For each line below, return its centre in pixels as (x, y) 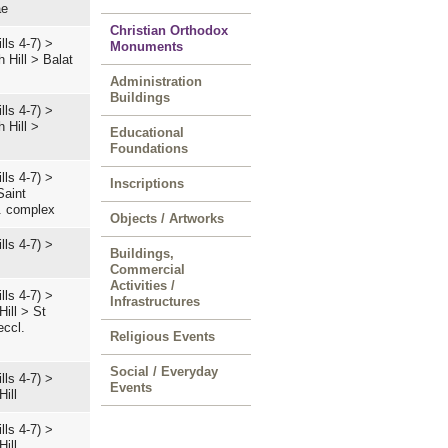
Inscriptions (147, 183)
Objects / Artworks (167, 218)
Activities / (142, 285)
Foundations (149, 148)
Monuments (146, 46)
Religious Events (162, 336)
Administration (156, 81)
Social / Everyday (164, 371)
